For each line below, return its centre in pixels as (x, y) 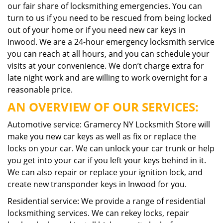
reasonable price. (40, 90)
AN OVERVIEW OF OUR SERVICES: (103, 107)
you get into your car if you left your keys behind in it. (107, 160)
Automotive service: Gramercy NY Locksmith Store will (109, 124)
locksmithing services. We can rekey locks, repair (98, 213)
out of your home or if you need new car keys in (97, 30)
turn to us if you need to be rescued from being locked (110, 18)
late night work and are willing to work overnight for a (108, 78)
